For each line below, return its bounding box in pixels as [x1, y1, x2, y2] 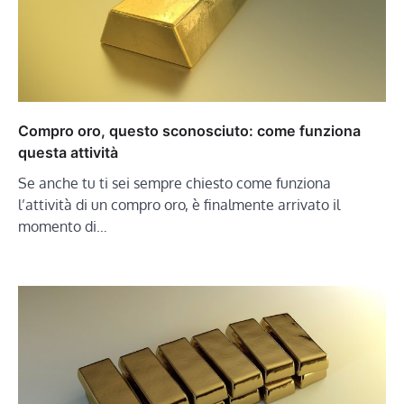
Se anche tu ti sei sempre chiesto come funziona [18, 173, 331, 192]
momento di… [18, 216, 107, 235]
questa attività [18, 142, 118, 161]
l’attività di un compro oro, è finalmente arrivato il [18, 195, 340, 214]
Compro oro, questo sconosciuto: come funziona [18, 121, 361, 140]
